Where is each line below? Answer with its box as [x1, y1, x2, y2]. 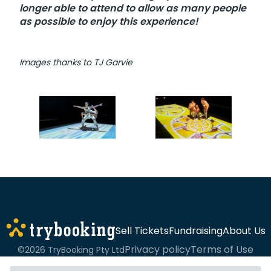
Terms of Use [191, 243, 253, 256]
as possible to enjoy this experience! [19, 15, 198, 28]
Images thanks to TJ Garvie [19, 56, 132, 68]
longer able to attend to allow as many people [19, 1, 246, 15]
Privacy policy [125, 243, 191, 256]
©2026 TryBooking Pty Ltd [18, 243, 125, 256]
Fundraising [168, 223, 223, 238]
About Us [222, 223, 266, 238]
